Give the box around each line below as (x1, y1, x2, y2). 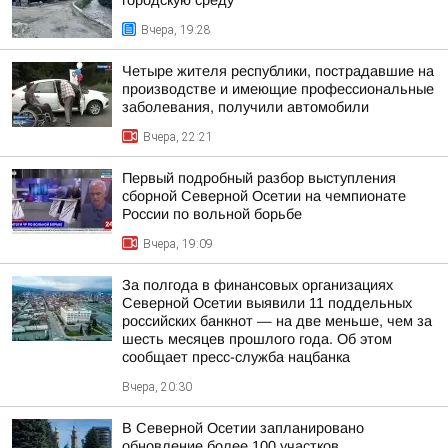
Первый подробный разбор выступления (122, 170, 396, 186)
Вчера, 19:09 (143, 237, 213, 251)
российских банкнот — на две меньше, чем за (122, 313, 432, 329)
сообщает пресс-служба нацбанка (122, 349, 350, 365)
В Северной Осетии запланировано (122, 420, 364, 436)
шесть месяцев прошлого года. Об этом (122, 331, 392, 347)
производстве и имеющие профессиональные (122, 81, 434, 97)
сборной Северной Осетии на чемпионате (122, 188, 406, 204)
